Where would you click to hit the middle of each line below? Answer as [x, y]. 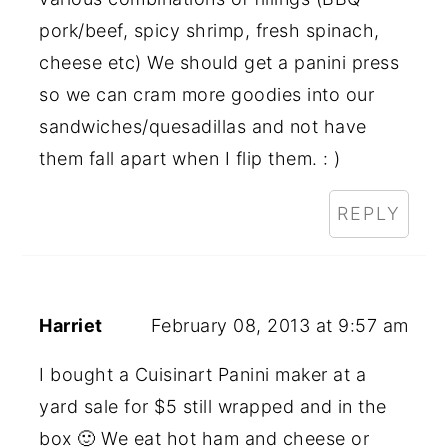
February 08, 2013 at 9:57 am [279, 325]
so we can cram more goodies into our [207, 94]
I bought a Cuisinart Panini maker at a [203, 374]
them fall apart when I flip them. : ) [190, 158]
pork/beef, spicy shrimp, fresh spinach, [209, 30]
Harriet [71, 325]
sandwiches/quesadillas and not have [203, 126]
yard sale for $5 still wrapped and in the [213, 406]
